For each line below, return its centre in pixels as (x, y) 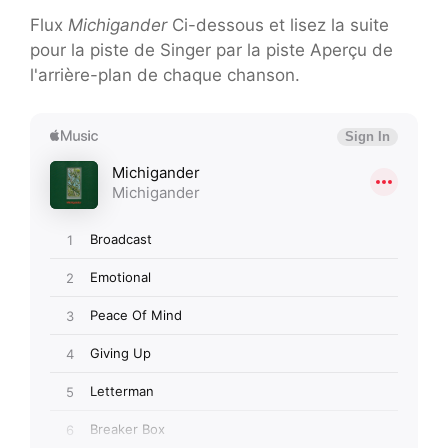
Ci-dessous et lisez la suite (278, 24)
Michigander (117, 24)
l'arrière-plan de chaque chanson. (165, 74)
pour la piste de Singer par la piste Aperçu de (211, 49)
